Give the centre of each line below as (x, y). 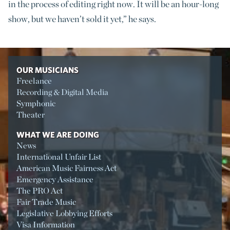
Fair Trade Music (46, 202)
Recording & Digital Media (62, 92)
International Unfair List (59, 157)
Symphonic (36, 104)
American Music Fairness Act (66, 168)
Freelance (34, 81)
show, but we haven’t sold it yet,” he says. (82, 18)
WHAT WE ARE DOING (58, 135)
